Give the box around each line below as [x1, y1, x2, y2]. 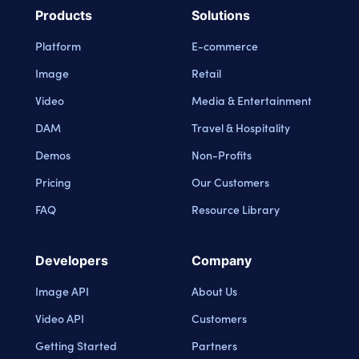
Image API [35, 282, 89, 299]
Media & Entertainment [192, 91, 312, 108]
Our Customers [192, 173, 269, 190]
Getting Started [35, 337, 117, 353]
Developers [35, 252, 108, 268]
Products [35, 6, 92, 23]
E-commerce [192, 37, 258, 54]
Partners [192, 337, 237, 353]
